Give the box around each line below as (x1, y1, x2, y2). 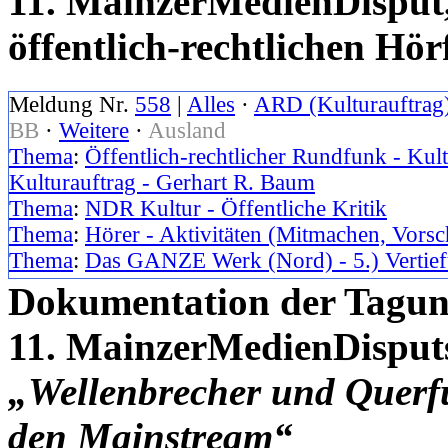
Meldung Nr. (9, 91, 135, 117)
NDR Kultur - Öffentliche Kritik (85, 195, 387, 221)
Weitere (59, 117, 129, 143)
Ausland (148, 117, 226, 143)
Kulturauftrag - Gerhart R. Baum (9, 169, 315, 195)
